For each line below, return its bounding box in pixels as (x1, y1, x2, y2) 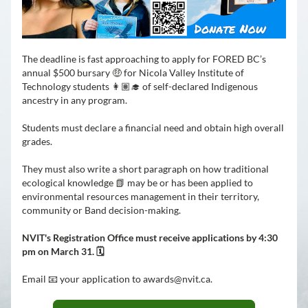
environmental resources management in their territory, (22, 190, 259, 202)
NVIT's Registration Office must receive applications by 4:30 (22, 232, 278, 243)
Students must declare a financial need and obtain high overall (22, 122, 284, 133)
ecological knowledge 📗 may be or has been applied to (22, 177, 253, 188)
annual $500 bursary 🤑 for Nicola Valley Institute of (22, 67, 244, 78)
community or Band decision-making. (22, 204, 181, 216)
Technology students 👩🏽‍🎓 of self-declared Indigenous (22, 80, 258, 92)
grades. (22, 135, 54, 147)
